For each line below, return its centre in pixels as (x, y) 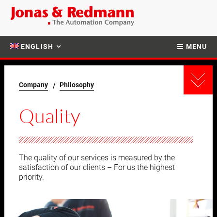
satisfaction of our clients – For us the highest (97, 167)
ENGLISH (37, 46)
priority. (32, 177)
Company (34, 85)
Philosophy (77, 85)
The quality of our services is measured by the (97, 158)
